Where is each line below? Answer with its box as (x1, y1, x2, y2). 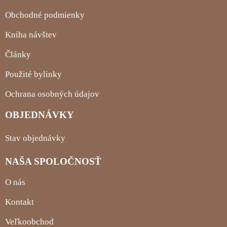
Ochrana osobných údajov (5, 89, 99, 99)
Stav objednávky (5, 133, 65, 143)
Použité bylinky (5, 69, 62, 79)
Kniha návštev (5, 29, 57, 40)
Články (5, 49, 31, 59)
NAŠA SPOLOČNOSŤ (5, 156, 101, 167)
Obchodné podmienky (5, 10, 85, 20)
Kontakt (5, 197, 34, 207)
